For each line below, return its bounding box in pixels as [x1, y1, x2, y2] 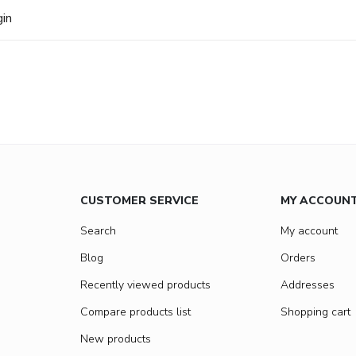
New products [80, 331, 151, 347]
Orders [281, 250, 315, 266]
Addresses [281, 277, 335, 293]
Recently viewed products [80, 277, 211, 293]
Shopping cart [281, 304, 350, 320]
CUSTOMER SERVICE [80, 193, 199, 209]
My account [281, 223, 338, 239]
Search [80, 223, 116, 239]
